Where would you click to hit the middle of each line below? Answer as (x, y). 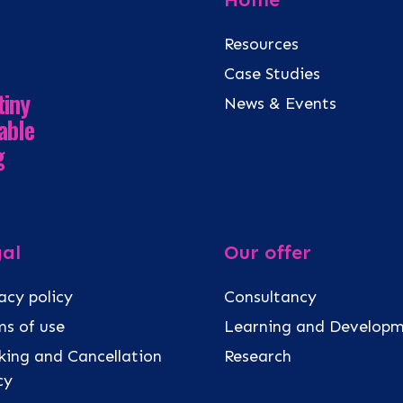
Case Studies (272, 73)
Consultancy (270, 297)
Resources (261, 44)
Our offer (268, 253)
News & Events (280, 103)
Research (258, 357)
